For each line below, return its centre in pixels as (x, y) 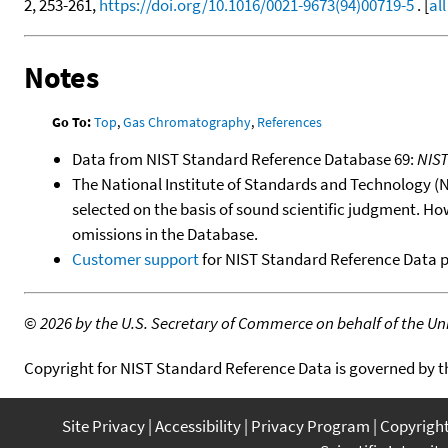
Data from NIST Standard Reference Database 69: (244, 158)
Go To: (72, 121)
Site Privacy (103, 425)
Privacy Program (310, 425)
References (290, 121)
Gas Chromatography (187, 121)
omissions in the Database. (165, 233)
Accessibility (198, 425)
